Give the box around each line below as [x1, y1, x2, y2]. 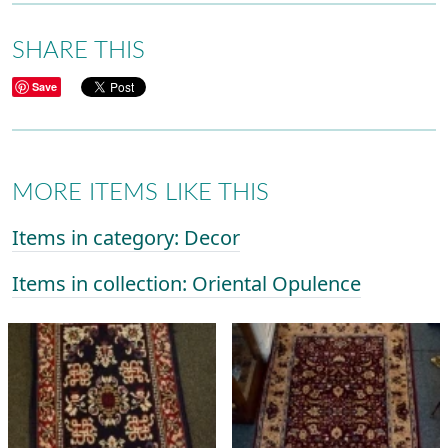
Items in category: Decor [12, 224, 240, 252]
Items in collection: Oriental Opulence [12, 270, 361, 298]
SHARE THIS [12, 39, 145, 64]
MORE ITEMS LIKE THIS [12, 181, 269, 206]
